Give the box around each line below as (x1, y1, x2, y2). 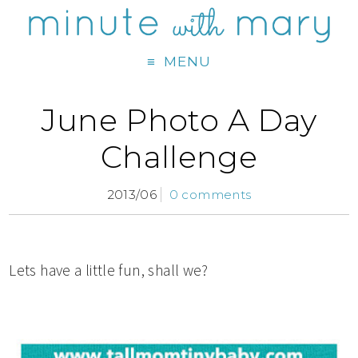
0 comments (169, 187, 252, 203)
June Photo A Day (41, 101, 317, 140)
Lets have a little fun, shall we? (9, 261, 209, 280)
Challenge (100, 138, 258, 177)
